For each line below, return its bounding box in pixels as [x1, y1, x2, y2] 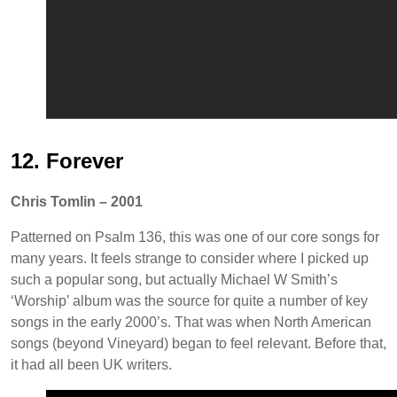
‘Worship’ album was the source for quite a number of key [11, 292, 368, 308]
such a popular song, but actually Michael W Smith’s [11, 271, 338, 287]
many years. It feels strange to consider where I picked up [11, 250, 369, 266]
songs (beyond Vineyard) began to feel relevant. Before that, [11, 335, 386, 351]
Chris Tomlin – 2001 [11, 193, 143, 209]
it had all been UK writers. [11, 356, 172, 372]
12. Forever [11, 148, 123, 173]
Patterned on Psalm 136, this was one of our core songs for [11, 229, 379, 245]
